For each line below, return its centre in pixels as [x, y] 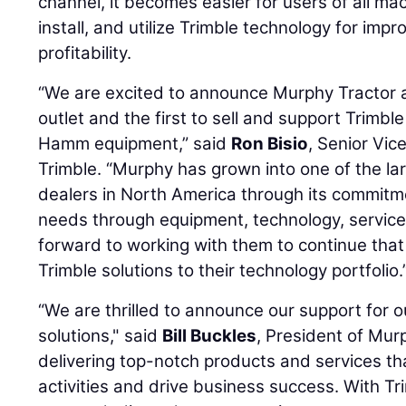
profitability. [85, 53]
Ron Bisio [270, 143]
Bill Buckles [210, 335]
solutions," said [101, 335]
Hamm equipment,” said [135, 143]
